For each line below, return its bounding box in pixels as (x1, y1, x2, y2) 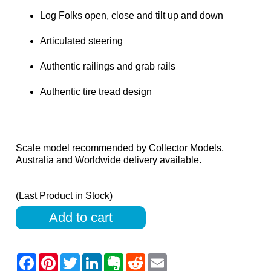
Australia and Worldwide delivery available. (16, 155, 202, 166)
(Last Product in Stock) (16, 191, 113, 201)
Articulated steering (40, 36, 123, 47)
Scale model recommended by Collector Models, (16, 143, 224, 154)
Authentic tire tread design (40, 87, 152, 97)
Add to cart (49, 210, 113, 226)
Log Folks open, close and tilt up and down (40, 10, 224, 21)
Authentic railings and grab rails (40, 61, 176, 72)
